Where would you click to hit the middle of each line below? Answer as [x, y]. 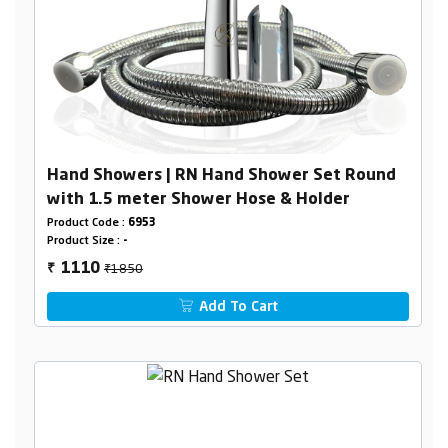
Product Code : [87, 224]
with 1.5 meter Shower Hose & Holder [198, 200]
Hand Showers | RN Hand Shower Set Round [221, 176]
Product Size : [84, 242]
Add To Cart [237, 307]
